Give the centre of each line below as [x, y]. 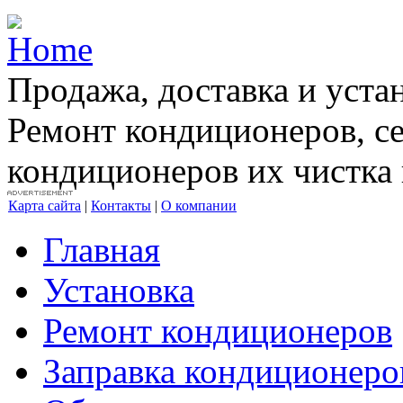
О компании [199, 206]
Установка [119, 290]
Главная [102, 250]
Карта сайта [45, 206]
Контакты [121, 206]
